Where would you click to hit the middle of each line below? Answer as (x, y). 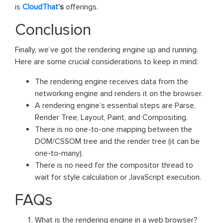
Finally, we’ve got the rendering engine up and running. (107, 50)
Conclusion (53, 30)
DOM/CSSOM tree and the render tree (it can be (117, 141)
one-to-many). (59, 153)
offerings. (81, 7)
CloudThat (40, 7)
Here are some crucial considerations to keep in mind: (107, 61)
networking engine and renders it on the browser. (119, 93)
